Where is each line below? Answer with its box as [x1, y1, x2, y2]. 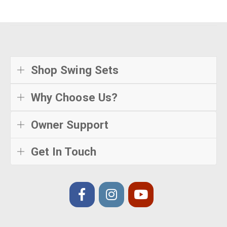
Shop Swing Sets [31, 63, 119, 77]
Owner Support [31, 118, 108, 131]
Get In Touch [31, 145, 96, 158]
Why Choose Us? [31, 91, 118, 104]
